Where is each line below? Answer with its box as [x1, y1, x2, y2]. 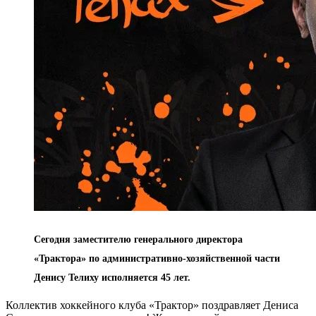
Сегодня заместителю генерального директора [34, 233, 243, 245]
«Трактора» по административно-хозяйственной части [34, 253, 280, 264]
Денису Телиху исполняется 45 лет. [34, 272, 190, 283]
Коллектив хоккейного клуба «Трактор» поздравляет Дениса [6, 298, 298, 311]
